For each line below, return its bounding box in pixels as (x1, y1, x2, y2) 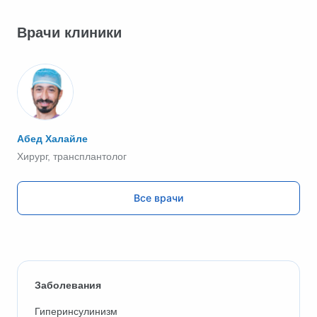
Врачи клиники (17, 24, 122, 40)
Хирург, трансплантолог (17, 150, 127, 162)
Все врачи (134, 191, 183, 204)
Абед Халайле (17, 132, 88, 144)
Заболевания (35, 279, 101, 291)
